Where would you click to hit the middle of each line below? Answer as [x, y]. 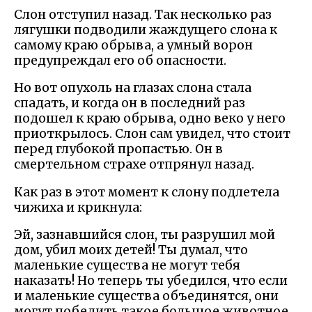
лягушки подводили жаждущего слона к [146, 30]
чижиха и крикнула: [78, 207]
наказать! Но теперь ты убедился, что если [151, 281]
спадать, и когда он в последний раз [130, 103]
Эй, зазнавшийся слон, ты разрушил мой [145, 235]
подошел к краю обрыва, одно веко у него [150, 119]
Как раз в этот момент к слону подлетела [147, 192]
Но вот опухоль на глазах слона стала [133, 88]
